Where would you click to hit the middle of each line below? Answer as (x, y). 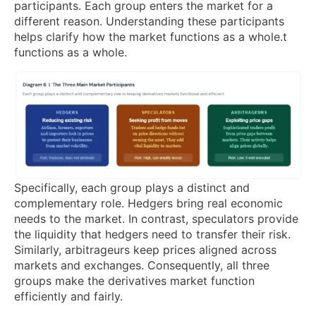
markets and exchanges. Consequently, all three (142, 266)
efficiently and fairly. (68, 297)
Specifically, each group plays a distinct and (132, 188)
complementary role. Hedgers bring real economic (148, 203)
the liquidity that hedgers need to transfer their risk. (152, 235)
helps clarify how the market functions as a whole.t (151, 37)
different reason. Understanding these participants (149, 22)
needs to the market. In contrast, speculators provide (156, 219)
